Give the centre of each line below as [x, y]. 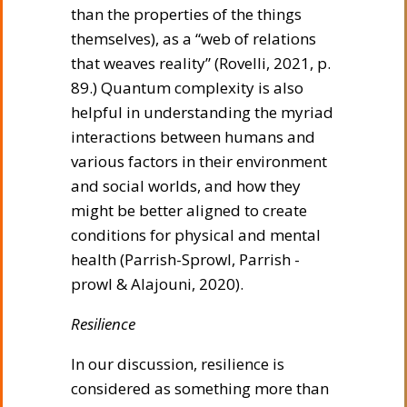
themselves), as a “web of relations [194, 38]
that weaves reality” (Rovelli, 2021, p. [201, 63]
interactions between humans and [193, 136]
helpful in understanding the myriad [202, 112]
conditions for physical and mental [196, 234]
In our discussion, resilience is [178, 363]
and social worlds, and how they [186, 185]
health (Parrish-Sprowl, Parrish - [185, 259]
